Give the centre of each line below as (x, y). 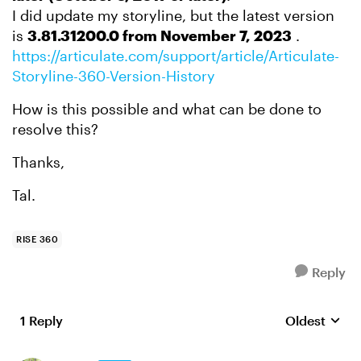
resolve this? (55, 129)
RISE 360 (37, 239)
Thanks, (38, 162)
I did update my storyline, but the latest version (173, 15)
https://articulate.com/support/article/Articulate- (176, 56)
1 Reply (41, 320)
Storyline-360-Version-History (114, 76)
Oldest (305, 320)
